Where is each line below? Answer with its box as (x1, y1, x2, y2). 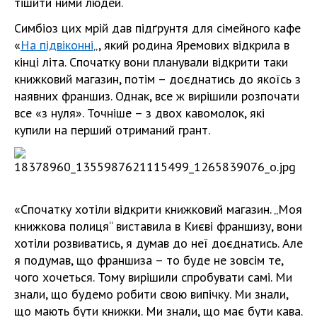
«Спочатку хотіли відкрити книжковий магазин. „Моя (14, 201, 302, 217)
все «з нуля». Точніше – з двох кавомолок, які (14, 105, 265, 121)
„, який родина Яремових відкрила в (93, 37, 289, 53)
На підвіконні (21, 37, 93, 53)
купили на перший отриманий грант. (14, 122, 210, 138)
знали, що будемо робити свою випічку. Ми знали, (14, 286, 288, 302)
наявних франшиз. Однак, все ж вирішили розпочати (14, 88, 299, 104)
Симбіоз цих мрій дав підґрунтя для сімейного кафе (14, 20, 301, 36)
